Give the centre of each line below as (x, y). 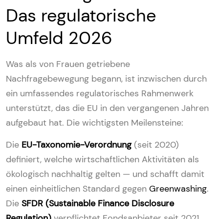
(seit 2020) (155, 144)
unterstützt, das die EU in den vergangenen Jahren (107, 108)
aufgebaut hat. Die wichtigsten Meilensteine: (95, 122)
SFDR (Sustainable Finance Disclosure (98, 203)
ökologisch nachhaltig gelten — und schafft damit (105, 174)
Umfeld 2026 (59, 38)
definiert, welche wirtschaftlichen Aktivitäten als (102, 159)
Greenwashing (178, 188)
